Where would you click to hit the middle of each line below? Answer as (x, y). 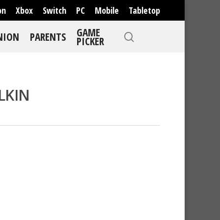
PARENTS (48, 37)
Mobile (107, 10)
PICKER (90, 41)
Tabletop (144, 10)
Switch (55, 10)
